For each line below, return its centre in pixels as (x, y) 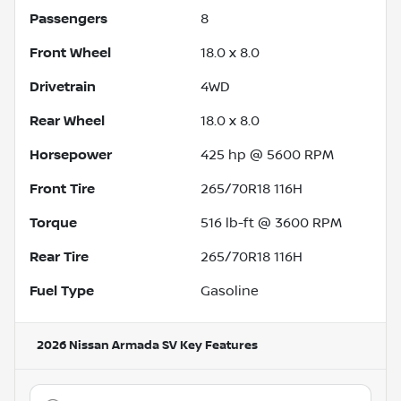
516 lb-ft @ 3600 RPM (271, 222)
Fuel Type (62, 290)
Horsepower (71, 154)
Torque (53, 222)
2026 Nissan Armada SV (107, 345)
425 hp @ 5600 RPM (267, 154)
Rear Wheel (67, 120)
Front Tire (62, 188)
